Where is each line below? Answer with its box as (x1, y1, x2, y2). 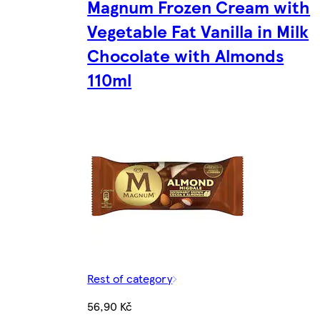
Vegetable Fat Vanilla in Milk (87, 18, 309, 43)
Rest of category (87, 269, 173, 286)
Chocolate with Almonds (87, 42, 284, 67)
